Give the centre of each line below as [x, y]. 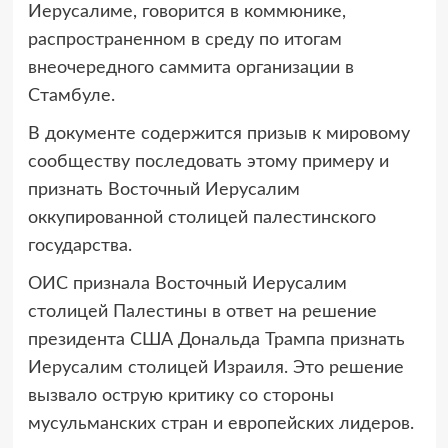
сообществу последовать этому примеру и [208, 161]
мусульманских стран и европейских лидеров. [220, 423]
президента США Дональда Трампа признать [216, 339]
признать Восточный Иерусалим [163, 189]
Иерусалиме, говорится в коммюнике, [186, 11]
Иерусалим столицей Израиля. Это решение [215, 367]
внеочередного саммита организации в [190, 67]
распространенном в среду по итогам [184, 39]
